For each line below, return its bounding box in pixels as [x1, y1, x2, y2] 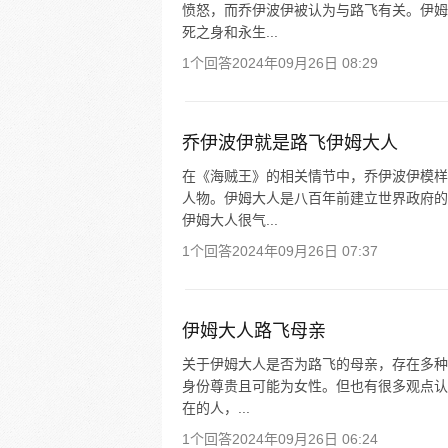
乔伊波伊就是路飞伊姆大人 [182, 133, 398, 153]
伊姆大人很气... [182, 212, 278, 228]
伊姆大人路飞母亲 [182, 321, 326, 341]
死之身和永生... [182, 24, 278, 40]
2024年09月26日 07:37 [232, 243, 378, 259]
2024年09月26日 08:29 [232, 55, 378, 71]
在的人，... [182, 400, 250, 416]
